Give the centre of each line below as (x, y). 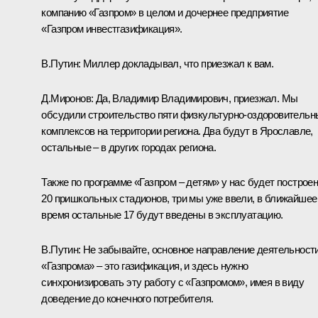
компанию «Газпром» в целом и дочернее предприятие (165, 12)
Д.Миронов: (68, 98)
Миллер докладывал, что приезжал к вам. (179, 63)
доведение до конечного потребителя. (127, 298)
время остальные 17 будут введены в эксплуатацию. (162, 214)
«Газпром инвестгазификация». (112, 28)
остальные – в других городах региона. (129, 147)
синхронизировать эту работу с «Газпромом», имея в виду (172, 282)
